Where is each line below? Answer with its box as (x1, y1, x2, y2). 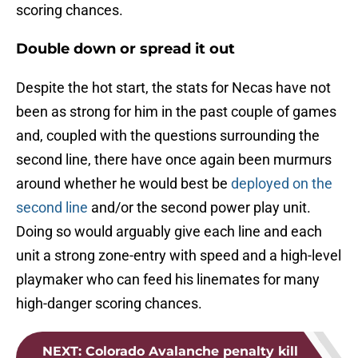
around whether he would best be (16, 175, 231, 193)
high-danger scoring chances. (16, 295, 202, 312)
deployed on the (231, 175, 332, 193)
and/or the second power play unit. (88, 199, 311, 217)
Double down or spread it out (16, 40, 235, 58)
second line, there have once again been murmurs (16, 151, 332, 169)
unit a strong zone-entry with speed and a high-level (16, 247, 341, 265)
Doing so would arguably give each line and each (16, 223, 322, 241)
